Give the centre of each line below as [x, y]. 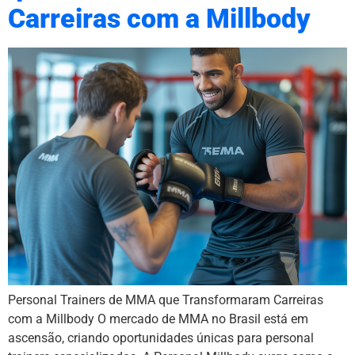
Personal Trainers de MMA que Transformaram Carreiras [166, 300]
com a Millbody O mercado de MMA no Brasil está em [158, 319]
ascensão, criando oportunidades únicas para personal [161, 338]
